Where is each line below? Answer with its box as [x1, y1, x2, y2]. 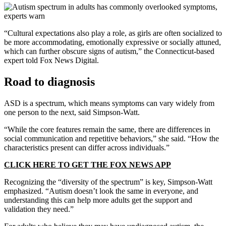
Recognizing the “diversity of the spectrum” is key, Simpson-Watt [4, 178, 212, 187]
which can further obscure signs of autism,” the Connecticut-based [4, 47, 214, 56]
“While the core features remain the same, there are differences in [4, 125, 210, 134]
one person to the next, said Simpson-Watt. [4, 108, 140, 117]
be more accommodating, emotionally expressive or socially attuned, [4, 38, 221, 47]
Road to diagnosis [4, 75, 95, 89]
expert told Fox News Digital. [4, 56, 99, 65]
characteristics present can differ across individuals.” [4, 143, 169, 152]
